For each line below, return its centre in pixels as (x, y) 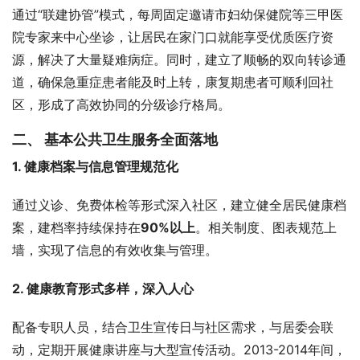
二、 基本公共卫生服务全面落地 (115, 139)
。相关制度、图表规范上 (266, 227)
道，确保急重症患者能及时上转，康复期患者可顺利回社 (173, 82)
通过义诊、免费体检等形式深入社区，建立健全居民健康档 (179, 205)
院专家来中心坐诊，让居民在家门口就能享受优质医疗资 (173, 37)
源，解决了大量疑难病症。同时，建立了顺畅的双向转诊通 (179, 59)
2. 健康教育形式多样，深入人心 (103, 288)
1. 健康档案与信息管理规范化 (95, 166)
